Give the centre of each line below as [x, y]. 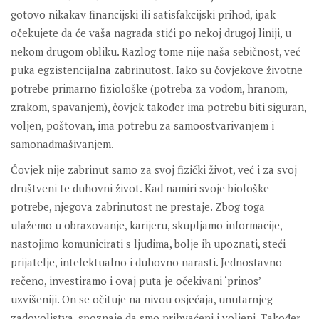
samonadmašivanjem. [62, 144]
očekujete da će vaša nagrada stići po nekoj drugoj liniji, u [151, 33]
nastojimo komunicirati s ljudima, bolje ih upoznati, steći [148, 244]
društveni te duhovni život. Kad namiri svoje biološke [140, 188]
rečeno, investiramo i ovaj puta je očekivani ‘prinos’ [136, 281]
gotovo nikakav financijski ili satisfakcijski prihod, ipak [143, 15]
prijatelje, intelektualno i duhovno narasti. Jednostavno [146, 262]
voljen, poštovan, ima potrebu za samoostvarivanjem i [142, 126]
